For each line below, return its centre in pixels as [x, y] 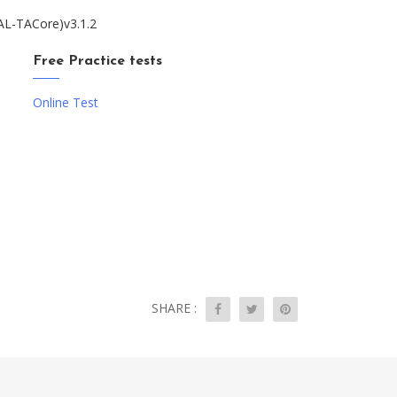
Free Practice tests [98, 61]
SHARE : [174, 308]
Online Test [66, 102]
